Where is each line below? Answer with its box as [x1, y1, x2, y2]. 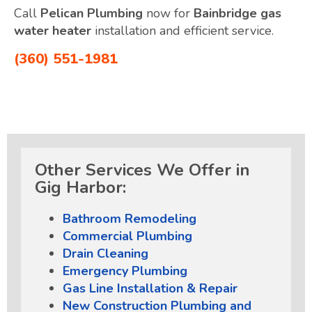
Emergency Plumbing [63, 262, 187, 279]
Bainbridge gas [194, 4, 281, 22]
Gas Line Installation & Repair [63, 279, 237, 297]
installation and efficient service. [91, 22, 274, 39]
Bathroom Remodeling [63, 210, 196, 227]
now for [143, 4, 194, 22]
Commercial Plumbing [63, 227, 192, 244]
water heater [14, 22, 91, 39]
